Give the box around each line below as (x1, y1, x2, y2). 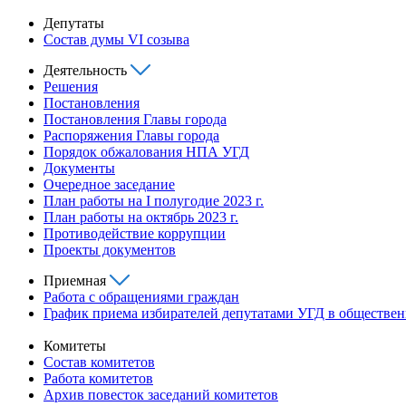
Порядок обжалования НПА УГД (43, 143, 249, 159)
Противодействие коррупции (43, 225, 226, 241)
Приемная (43, 272, 106, 288)
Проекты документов (43, 241, 176, 257)
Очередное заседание (43, 176, 175, 192)
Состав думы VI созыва (43, 31, 189, 47)
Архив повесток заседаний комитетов (43, 386, 278, 402)
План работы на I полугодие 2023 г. (43, 192, 264, 208)
